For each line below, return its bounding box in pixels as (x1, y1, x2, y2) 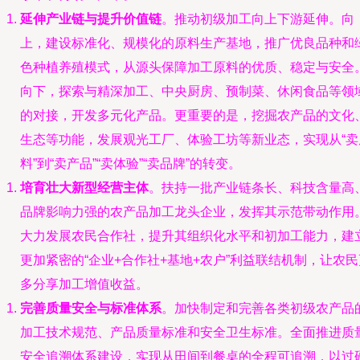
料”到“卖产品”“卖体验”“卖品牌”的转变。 (20, 157, 241, 170)
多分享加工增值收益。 (20, 277, 149, 291)
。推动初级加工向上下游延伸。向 (162, 12, 354, 26)
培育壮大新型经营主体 (20, 181, 149, 194)
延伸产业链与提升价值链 (20, 12, 162, 26)
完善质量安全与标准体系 (20, 301, 162, 315)
